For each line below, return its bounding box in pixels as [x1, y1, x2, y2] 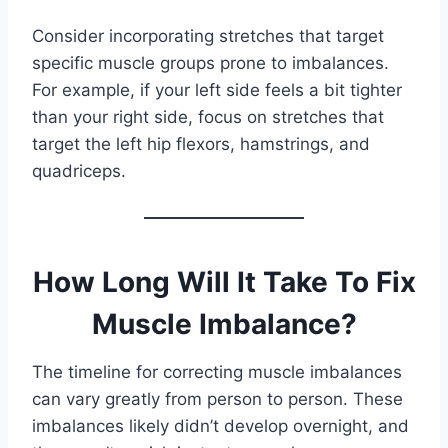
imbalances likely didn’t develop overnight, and [32, 416, 409, 437]
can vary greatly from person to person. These [32, 389, 403, 410]
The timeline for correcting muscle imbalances [32, 362, 402, 383]
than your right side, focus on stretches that [32, 107, 384, 128]
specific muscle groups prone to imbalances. [32, 53, 389, 74]
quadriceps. [32, 161, 126, 182]
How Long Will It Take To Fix [32, 265, 416, 300]
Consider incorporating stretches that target [32, 26, 384, 47]
